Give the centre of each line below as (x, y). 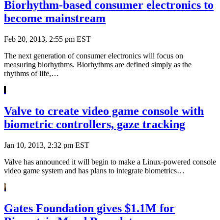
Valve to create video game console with (104, 111)
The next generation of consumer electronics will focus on (94, 56)
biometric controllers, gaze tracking (95, 124)
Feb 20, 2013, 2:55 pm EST (47, 39)
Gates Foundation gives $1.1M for (89, 208)
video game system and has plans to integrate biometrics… (94, 171)
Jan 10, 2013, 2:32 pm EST (47, 145)
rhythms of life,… (31, 74)
